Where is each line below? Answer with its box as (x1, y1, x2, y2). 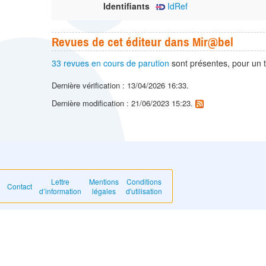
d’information (39, 186, 82, 197)
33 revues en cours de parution (52, 56, 169, 69)
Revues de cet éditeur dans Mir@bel (52, 34, 233, 49)
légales (91, 186, 116, 197)
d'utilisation (126, 186, 163, 197)
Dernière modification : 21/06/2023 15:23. (52, 97, 195, 109)
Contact (7, 181, 32, 192)
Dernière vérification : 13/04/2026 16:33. (52, 79, 189, 91)
